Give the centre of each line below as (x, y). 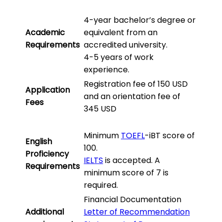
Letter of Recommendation (137, 212)
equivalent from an (121, 33)
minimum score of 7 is (126, 173)
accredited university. (126, 45)
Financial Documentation (133, 200)
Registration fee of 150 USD (136, 84)
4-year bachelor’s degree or (140, 20)
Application (48, 90)
